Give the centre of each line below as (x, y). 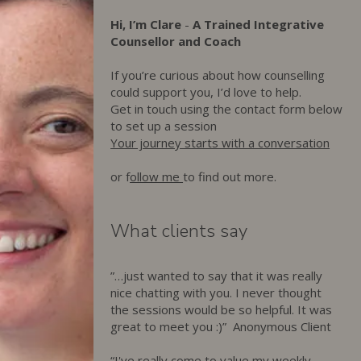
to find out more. (232, 176)
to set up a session (164, 126)
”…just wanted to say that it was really (217, 276)
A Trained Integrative (259, 24)
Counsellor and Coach (176, 41)
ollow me (157, 176)
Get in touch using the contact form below (227, 109)
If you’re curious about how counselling (218, 75)
